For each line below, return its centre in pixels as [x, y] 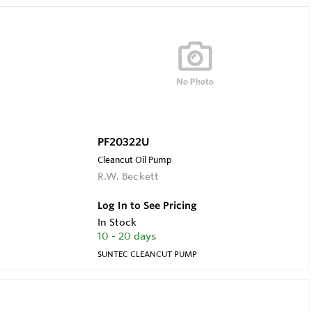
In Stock [117, 222]
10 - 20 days [126, 236]
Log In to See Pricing [147, 205]
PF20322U [123, 141]
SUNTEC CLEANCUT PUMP [147, 254]
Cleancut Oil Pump [134, 159]
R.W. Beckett [128, 176]
